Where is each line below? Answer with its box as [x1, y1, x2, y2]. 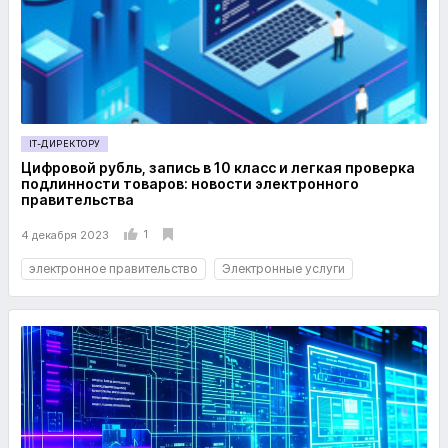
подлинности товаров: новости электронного [21, 175, 359, 192]
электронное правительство [29, 261, 198, 276]
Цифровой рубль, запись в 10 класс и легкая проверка [21, 159, 415, 176]
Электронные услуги [222, 261, 345, 276]
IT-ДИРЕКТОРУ [29, 138, 101, 149]
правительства [21, 191, 134, 208]
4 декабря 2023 [21, 227, 109, 242]
